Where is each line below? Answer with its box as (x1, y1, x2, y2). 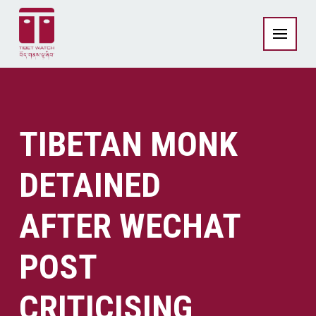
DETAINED (18, 165, 161, 205)
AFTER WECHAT (18, 206, 241, 246)
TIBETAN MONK (18, 124, 238, 164)
